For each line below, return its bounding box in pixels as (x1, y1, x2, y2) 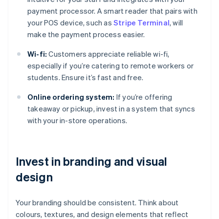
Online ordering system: (27, 92, 115, 102)
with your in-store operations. (27, 115, 127, 126)
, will (170, 18, 183, 28)
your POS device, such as (27, 18, 113, 28)
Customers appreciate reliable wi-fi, (47, 49, 170, 59)
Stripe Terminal (113, 18, 170, 28)
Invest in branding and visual (16, 153, 167, 169)
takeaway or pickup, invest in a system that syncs (27, 104, 195, 114)
